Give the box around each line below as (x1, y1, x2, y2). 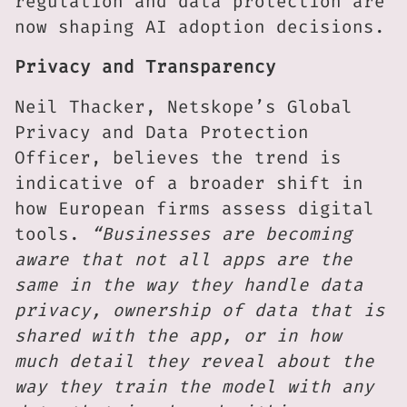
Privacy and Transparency (15, 55, 276, 79)
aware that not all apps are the (15, 248, 352, 272)
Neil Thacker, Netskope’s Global (15, 95, 352, 119)
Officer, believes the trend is (15, 146, 342, 170)
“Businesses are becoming (91, 223, 352, 246)
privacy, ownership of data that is (15, 299, 385, 323)
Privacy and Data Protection (15, 121, 309, 144)
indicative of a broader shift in (15, 172, 363, 195)
